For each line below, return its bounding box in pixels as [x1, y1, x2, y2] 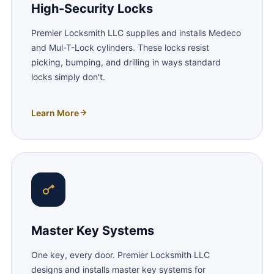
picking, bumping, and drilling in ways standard [31, 56, 221, 67]
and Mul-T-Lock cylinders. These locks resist [31, 42, 209, 53]
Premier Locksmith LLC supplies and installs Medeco [31, 27, 241, 38]
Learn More [31, 107, 79, 118]
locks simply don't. [31, 71, 105, 82]
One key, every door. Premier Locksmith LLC [31, 249, 210, 260]
